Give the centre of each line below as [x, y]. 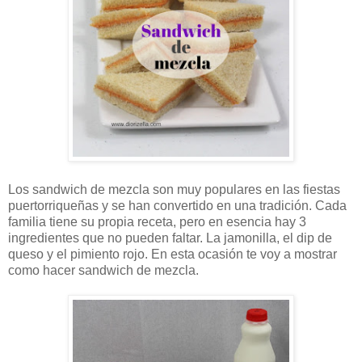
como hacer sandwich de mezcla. [103, 271]
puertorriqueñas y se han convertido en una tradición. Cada [177, 206]
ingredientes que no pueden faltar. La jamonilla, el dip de [170, 238]
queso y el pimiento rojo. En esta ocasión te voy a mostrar [173, 255]
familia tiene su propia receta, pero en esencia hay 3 [157, 222]
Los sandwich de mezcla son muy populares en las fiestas [174, 190]
